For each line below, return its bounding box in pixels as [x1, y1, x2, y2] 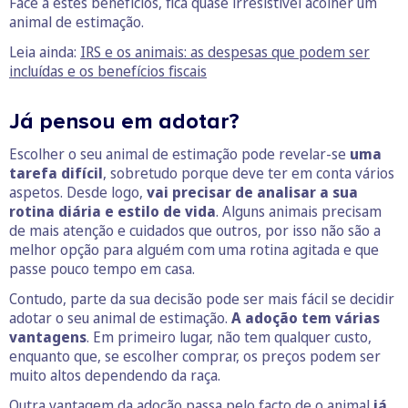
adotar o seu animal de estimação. [9, 308, 231, 328]
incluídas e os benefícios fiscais [9, 61, 207, 81]
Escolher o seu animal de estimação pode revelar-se [9, 144, 350, 164]
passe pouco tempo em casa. [9, 259, 195, 279]
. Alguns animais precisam [216, 201, 382, 221]
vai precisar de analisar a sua [147, 182, 358, 202]
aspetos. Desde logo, [9, 182, 147, 202]
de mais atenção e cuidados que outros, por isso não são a [9, 220, 381, 240]
